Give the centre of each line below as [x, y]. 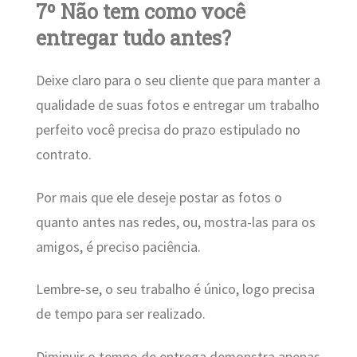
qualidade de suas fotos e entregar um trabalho [177, 106]
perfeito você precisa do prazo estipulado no [168, 130]
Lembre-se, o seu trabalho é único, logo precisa [175, 290]
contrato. [63, 155]
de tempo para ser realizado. [120, 314]
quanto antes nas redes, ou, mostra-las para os [175, 222]
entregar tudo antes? [133, 37]
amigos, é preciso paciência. [118, 247]
